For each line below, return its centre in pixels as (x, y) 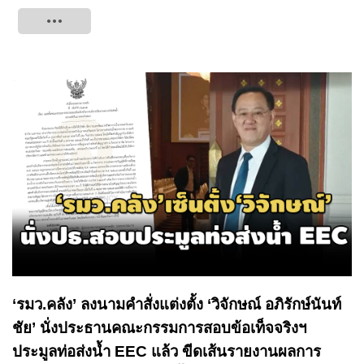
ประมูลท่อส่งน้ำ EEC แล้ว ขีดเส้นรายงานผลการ (167, 351)
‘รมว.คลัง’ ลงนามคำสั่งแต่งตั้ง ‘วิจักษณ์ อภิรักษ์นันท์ (177, 304)
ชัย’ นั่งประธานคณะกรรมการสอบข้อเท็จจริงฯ (159, 327)
